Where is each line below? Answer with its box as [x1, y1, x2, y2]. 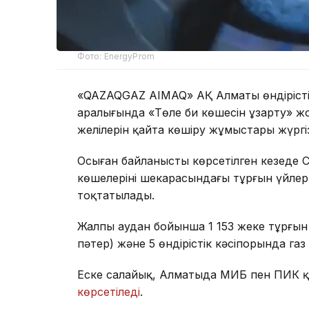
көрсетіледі [77, 284, 140, 299]
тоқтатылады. [77, 188, 154, 202]
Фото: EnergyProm [77, 50, 154, 61]
